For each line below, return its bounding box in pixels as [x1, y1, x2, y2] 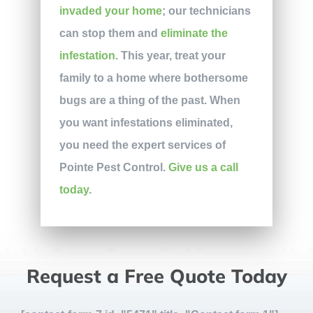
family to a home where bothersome [59, 71, 248, 84]
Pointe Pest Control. [59, 161, 168, 173]
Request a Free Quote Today [26, 264, 287, 289]
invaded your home [59, 4, 162, 17]
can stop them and [59, 27, 161, 39]
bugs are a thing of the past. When [59, 94, 240, 106]
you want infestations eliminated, [59, 116, 233, 129]
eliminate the [160, 27, 228, 39]
